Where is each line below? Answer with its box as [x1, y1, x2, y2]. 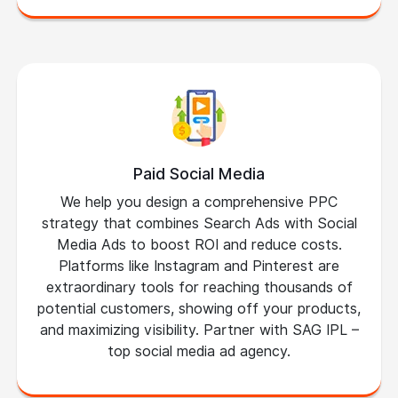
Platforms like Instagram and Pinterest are [59, 258, 339, 275]
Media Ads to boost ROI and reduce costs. [56, 236, 342, 253]
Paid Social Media [133, 164, 265, 183]
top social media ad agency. [107, 343, 291, 360]
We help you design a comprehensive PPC [60, 194, 338, 211]
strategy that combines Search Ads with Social [41, 215, 357, 232]
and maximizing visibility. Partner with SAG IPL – [39, 322, 359, 338]
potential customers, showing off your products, [37, 300, 361, 317]
